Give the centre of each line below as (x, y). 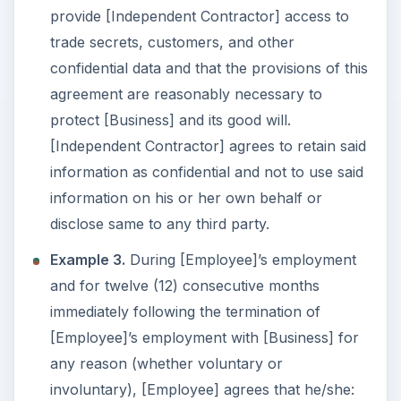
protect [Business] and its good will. (170, 119)
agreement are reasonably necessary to (186, 94)
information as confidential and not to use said (206, 171)
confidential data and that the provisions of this (209, 68)
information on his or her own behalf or (186, 197)
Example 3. (87, 260)
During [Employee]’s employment (240, 260)
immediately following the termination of (185, 312)
